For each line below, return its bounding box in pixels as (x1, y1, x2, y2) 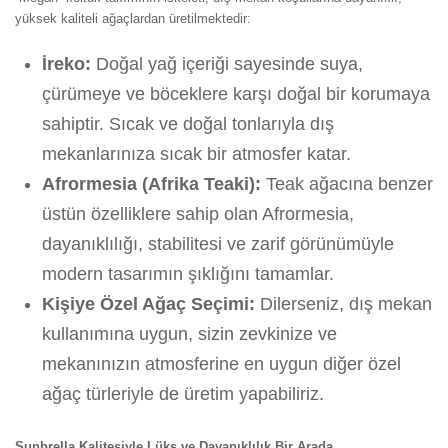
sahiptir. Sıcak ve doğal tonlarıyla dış (42, 113, 334, 134)
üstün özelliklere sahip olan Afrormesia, (42, 203, 354, 224)
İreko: (42, 53, 91, 74)
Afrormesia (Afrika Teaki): (42, 173, 261, 194)
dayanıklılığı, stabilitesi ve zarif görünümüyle (42, 233, 394, 254)
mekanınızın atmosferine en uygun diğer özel (42, 353, 401, 374)
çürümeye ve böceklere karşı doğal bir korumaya (42, 83, 430, 104)
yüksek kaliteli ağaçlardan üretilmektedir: (15, 11, 251, 27)
